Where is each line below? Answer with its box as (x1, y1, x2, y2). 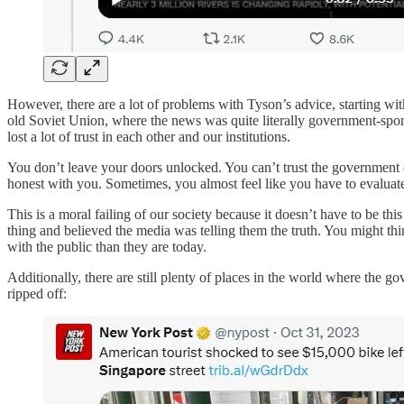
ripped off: (7, 285, 67, 301)
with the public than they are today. (7, 238, 207, 254)
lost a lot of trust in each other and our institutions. (7, 128, 290, 144)
